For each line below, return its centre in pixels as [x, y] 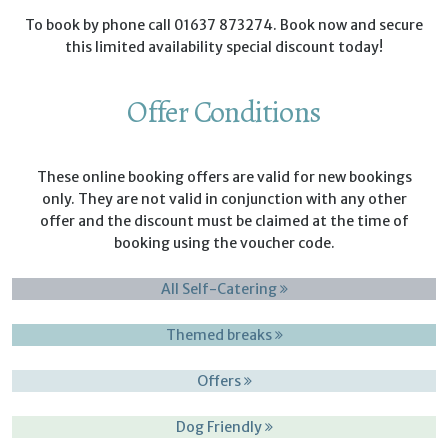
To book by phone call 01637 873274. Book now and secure [224, 25]
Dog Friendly [220, 427]
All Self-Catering [220, 289]
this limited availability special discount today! [224, 47]
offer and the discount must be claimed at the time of [224, 221]
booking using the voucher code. [224, 243]
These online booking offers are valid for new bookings [224, 177]
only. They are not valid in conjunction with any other [224, 199]
